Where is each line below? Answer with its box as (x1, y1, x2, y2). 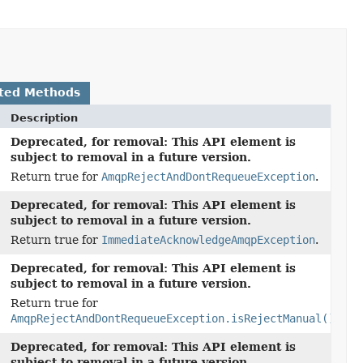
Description (11, 112, 79, 124)
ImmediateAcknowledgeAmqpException (101, 233, 316, 246)
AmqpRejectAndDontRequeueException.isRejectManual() (11, 312, 335, 325)
